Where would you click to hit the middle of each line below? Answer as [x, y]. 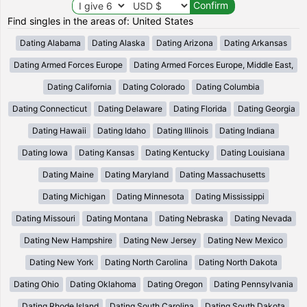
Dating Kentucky [177, 152]
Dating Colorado [154, 86]
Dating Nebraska [191, 218]
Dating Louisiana [253, 152]
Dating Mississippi [230, 196]
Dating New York [62, 262]
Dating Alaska [119, 42]
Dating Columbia [228, 86]
